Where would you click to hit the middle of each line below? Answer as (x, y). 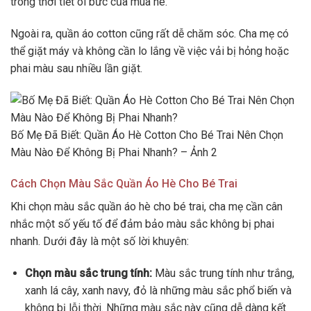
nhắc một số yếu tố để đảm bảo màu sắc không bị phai (142, 224)
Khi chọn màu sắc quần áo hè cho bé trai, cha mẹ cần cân (146, 207)
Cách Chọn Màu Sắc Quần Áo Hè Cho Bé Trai (124, 184)
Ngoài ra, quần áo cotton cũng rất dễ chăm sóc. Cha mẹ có (150, 33)
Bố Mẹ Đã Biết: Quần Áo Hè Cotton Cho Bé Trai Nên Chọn (147, 135)
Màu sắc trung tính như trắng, (223, 274)
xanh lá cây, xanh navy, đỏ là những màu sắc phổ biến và (158, 291)
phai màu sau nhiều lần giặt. (76, 68)
